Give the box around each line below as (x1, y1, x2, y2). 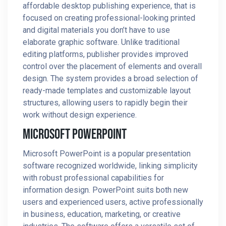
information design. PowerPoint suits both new (23, 185, 188, 195)
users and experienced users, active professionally (23, 197, 203, 207)
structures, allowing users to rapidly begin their (23, 98, 188, 107)
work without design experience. (23, 110, 137, 120)
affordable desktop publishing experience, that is (23, 1, 196, 11)
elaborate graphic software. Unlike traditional (23, 37, 180, 47)
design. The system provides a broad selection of (23, 74, 198, 83)
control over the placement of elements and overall (23, 62, 202, 71)
